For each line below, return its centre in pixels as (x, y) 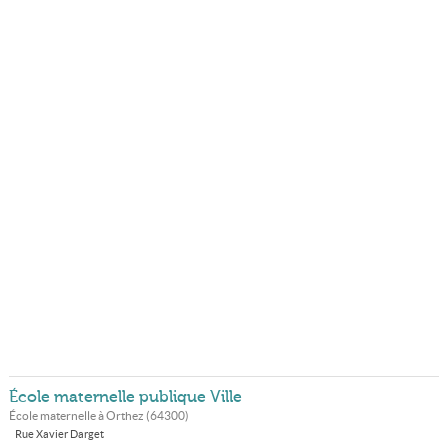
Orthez (124, 415)
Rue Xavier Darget (59, 434)
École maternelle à (57, 415)
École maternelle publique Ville (125, 397)
